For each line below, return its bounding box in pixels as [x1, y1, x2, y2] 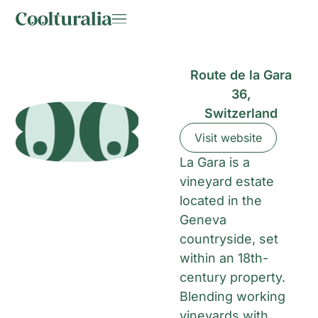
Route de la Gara [190, 67, 292, 83]
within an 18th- [180, 251, 269, 266]
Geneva [180, 212, 227, 228]
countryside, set [180, 231, 279, 247]
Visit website [194, 131, 263, 146]
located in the [180, 193, 263, 209]
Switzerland [204, 106, 278, 121]
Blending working [180, 289, 286, 305]
